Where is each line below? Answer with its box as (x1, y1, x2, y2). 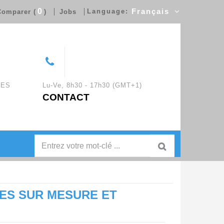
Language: (87, 7, 128, 15)
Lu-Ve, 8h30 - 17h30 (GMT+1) (42, 81, 142, 89)
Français (128, 7, 169, 16)
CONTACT (42, 92, 89, 103)
